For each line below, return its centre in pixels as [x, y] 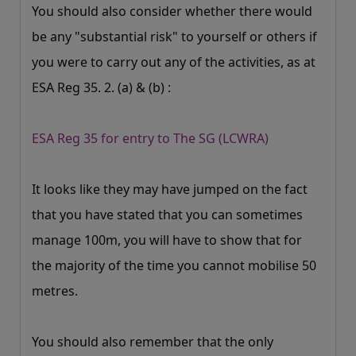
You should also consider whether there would [172, 12]
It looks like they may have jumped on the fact [170, 190]
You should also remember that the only [153, 342]
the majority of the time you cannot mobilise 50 [174, 266]
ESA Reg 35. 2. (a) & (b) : [101, 88]
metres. [55, 291]
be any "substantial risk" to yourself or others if [174, 37]
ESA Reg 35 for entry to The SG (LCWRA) [150, 139]
